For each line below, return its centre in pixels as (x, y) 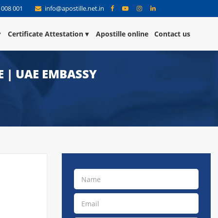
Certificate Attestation (45, 34)
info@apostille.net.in (74, 8)
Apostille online (122, 34)
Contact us (172, 34)
